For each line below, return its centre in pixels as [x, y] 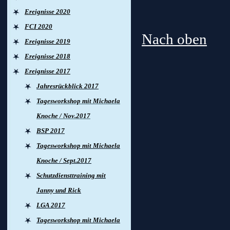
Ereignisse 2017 [47, 71]
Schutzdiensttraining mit [71, 175]
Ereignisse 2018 [47, 56]
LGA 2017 [51, 205]
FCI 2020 [39, 26]
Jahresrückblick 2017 [68, 86]
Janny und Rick [59, 190]
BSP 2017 [51, 131]
